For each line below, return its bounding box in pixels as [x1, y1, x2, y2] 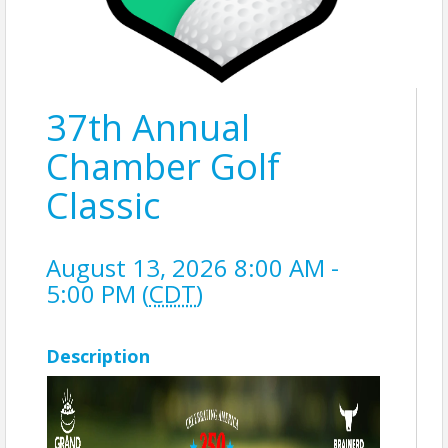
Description [46, 344, 150, 368]
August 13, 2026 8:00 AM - [46, 251, 339, 284]
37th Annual [46, 103, 250, 152]
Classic [46, 181, 160, 230]
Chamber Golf [46, 142, 280, 191]
